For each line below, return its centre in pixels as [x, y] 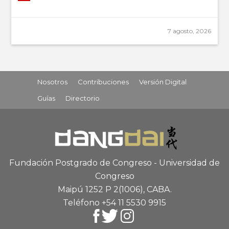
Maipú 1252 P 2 [88, 189]
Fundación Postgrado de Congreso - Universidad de [114, 163]
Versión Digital [163, 82]
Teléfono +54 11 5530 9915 [114, 202]
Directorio [82, 98]
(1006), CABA [144, 189]
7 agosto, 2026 [189, 31]
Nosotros [52, 82]
